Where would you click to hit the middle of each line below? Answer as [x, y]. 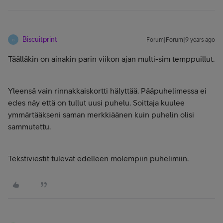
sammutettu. [29, 126]
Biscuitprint [40, 39]
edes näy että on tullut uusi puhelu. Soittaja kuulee [96, 103]
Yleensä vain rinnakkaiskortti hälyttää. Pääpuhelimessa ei [107, 91]
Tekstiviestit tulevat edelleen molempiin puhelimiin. [98, 158]
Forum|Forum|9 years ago [181, 40]
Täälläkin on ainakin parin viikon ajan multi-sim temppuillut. [111, 59]
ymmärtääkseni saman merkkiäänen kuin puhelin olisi [101, 114]
